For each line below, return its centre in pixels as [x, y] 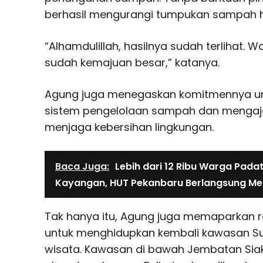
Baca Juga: [82, 166]
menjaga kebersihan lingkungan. [129, 127]
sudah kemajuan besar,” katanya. [132, 62]
